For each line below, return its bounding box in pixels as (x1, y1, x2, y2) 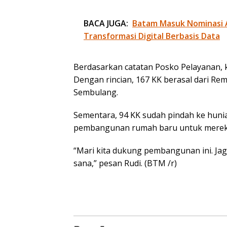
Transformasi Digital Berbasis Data (84, 30, 220, 42)
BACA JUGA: (84, 17, 128, 29)
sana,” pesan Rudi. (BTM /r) (73, 157, 177, 169)
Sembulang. (73, 86, 118, 98)
